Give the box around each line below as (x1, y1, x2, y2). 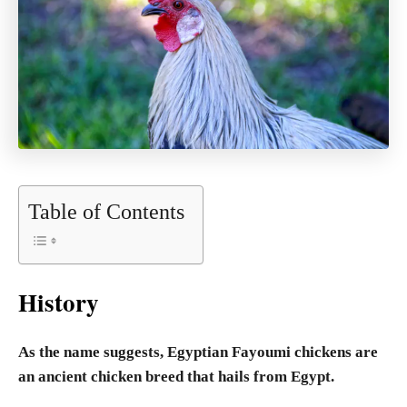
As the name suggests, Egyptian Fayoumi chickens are (18, 343, 378, 361)
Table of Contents (28, 200, 184, 224)
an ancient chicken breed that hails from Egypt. (18, 368, 334, 385)
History (18, 284, 107, 320)
